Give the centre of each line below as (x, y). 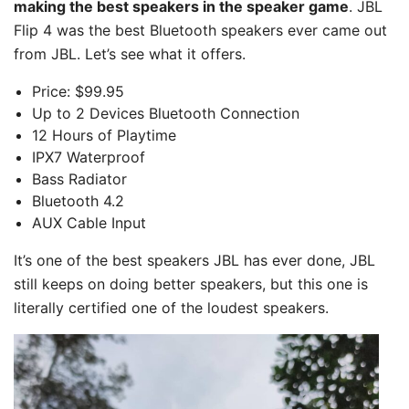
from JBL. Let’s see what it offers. (130, 53)
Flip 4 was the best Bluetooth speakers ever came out (200, 30)
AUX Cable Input (89, 222)
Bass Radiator (79, 178)
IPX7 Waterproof (89, 157)
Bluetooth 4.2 (78, 200)
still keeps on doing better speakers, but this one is (191, 283)
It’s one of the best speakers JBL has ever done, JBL (194, 260)
